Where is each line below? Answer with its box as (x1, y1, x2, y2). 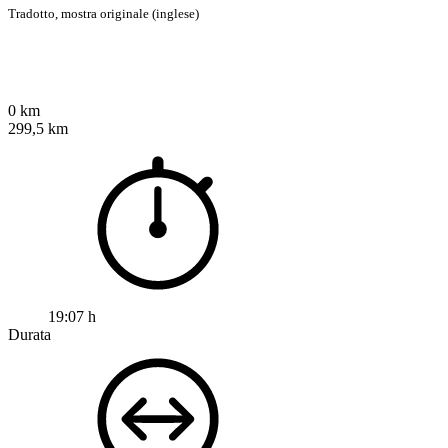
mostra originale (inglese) (61, 5, 199, 21)
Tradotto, (8, 5, 61, 21)
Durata (8, 325, 51, 343)
